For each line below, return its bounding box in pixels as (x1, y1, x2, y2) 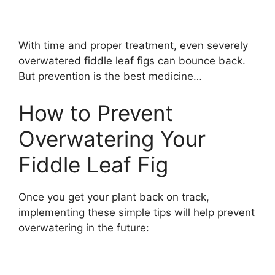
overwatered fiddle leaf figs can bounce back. (18, 55, 246, 68)
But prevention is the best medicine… (18, 70, 202, 83)
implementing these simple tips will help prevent (18, 206, 255, 219)
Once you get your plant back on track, (18, 190, 209, 203)
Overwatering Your (18, 125, 206, 152)
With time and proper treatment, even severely (18, 39, 248, 52)
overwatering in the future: (18, 221, 149, 234)
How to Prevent (18, 99, 173, 126)
